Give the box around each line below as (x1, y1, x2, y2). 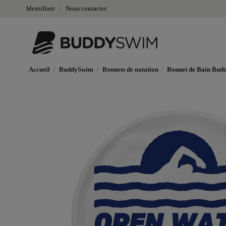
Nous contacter (66, 5, 106, 12)
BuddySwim (59, 66, 93, 73)
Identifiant (26, 5, 56, 12)
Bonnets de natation (102, 66, 158, 73)
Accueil (29, 66, 50, 73)
